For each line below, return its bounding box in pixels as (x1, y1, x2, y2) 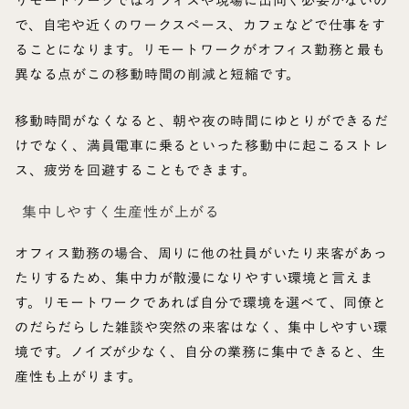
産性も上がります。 (15, 362, 142, 391)
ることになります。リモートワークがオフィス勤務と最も (15, 36, 386, 64)
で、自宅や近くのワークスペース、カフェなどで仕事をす (15, 11, 386, 39)
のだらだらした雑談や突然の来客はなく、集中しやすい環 (15, 313, 388, 341)
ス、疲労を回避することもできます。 (15, 156, 257, 184)
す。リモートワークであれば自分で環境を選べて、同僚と (15, 288, 387, 317)
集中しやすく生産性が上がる (22, 197, 220, 227)
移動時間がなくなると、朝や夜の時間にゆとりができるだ (15, 107, 389, 135)
